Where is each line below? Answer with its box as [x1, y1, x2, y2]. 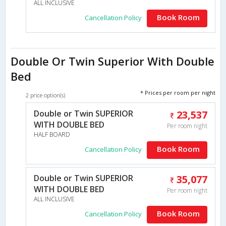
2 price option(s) [26, 91, 65, 99]
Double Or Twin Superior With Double [11, 53, 214, 69]
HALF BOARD [34, 130, 70, 139]
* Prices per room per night [140, 88, 215, 96]
